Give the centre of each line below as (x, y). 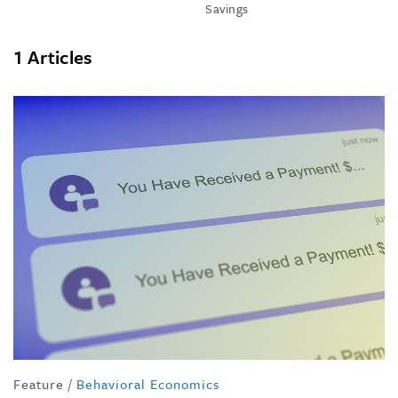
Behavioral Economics (148, 383)
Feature (39, 383)
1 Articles (53, 57)
